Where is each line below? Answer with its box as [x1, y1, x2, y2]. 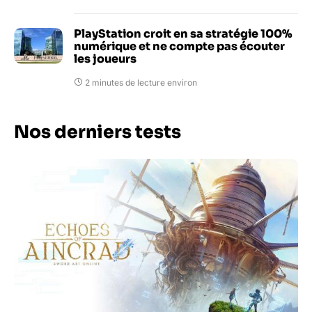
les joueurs [74, 51, 136, 66]
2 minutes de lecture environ [85, 77, 197, 88]
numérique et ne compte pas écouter [74, 38, 285, 54]
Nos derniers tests [14, 120, 181, 143]
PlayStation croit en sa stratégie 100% [74, 26, 292, 41]
